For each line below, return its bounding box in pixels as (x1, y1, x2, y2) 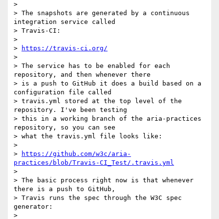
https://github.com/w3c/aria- (22, 150, 131, 158)
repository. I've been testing (14, 106, 127, 114)
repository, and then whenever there (14, 71, 151, 79)
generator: (14, 203, 53, 211)
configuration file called (14, 88, 111, 96)
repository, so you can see (14, 124, 115, 131)
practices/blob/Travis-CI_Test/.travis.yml (14, 159, 174, 167)
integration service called (14, 18, 115, 26)
